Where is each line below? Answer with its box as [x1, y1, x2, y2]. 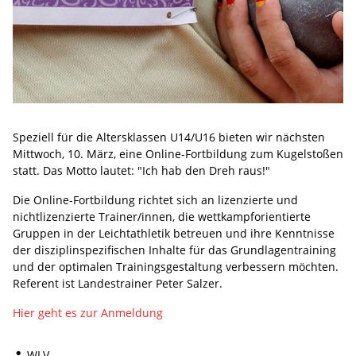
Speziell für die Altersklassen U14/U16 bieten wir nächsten [13, 129, 325, 145]
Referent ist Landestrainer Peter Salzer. [13, 275, 222, 291]
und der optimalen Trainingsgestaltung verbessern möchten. [13, 258, 339, 274]
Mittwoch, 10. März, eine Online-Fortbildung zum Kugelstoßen [13, 145, 343, 161]
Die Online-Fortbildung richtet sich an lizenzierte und [13, 192, 298, 207]
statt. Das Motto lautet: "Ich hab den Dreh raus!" [13, 162, 270, 178]
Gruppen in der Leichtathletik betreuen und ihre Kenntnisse [13, 225, 335, 241]
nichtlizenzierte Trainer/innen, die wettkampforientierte [13, 208, 311, 224]
